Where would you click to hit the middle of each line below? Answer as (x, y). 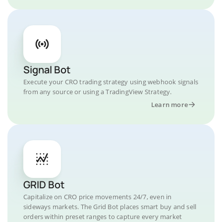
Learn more (169, 105)
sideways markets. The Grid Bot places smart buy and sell (110, 207)
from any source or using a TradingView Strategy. (98, 92)
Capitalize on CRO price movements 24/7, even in (98, 197)
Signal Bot (47, 70)
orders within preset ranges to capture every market (103, 217)
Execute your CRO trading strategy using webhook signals (111, 82)
